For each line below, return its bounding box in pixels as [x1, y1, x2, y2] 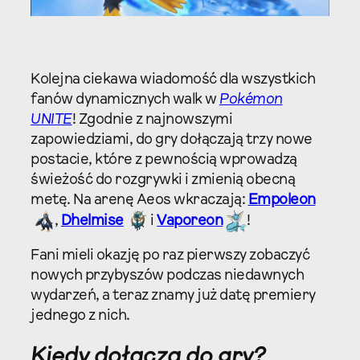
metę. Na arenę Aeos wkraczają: [31, 192, 248, 208]
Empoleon [247, 192, 316, 208]
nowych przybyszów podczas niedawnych [31, 268, 304, 284]
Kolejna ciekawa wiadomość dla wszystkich [31, 72, 315, 88]
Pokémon [219, 92, 283, 108]
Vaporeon [157, 213, 223, 229]
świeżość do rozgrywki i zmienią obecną [31, 172, 295, 188]
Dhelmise [60, 213, 124, 229]
